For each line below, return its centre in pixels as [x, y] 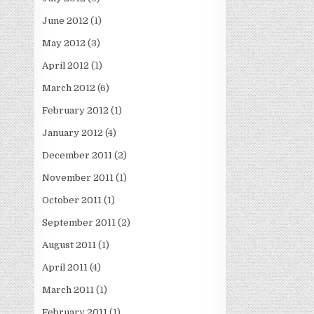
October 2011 [72, 200]
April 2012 [66, 66]
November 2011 [78, 178]
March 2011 [68, 290]
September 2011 [79, 223]
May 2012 [64, 43]
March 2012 [69, 88]
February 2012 [76, 111]
